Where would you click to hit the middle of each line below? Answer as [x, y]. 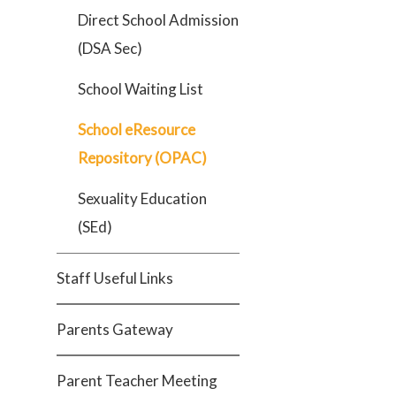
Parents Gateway [115, 329]
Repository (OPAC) [142, 158]
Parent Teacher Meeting [137, 381]
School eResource [137, 129]
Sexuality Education [142, 198]
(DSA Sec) [110, 48]
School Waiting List [141, 89]
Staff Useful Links [115, 278]
